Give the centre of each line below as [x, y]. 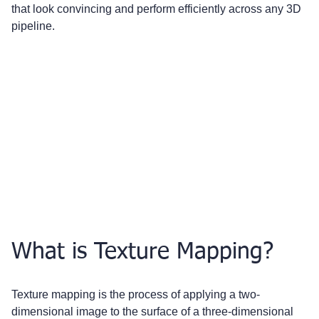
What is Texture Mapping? [142, 252]
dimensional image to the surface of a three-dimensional [154, 311]
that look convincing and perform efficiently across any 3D [158, 9]
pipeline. [33, 26]
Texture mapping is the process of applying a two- [136, 294]
